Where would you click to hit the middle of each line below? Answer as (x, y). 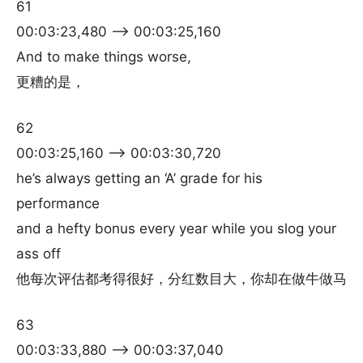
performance (58, 203)
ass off (38, 254)
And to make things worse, (104, 57)
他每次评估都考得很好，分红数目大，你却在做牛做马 (181, 279)
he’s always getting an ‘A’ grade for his (139, 178)
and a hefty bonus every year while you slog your (176, 228)
